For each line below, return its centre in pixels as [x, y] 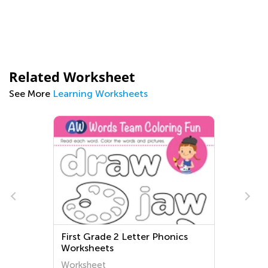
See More [31, 94]
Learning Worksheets [100, 94]
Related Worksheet [72, 77]
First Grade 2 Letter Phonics [125, 237]
